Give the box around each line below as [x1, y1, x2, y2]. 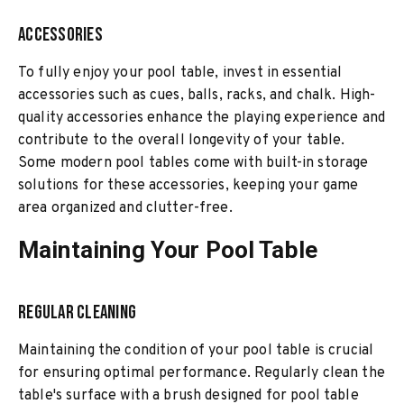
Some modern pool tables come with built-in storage [18, 154, 369, 172]
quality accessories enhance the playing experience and [18, 109, 386, 127]
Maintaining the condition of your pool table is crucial [18, 342, 374, 360]
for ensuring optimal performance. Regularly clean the [18, 364, 385, 382]
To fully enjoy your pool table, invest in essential [18, 64, 343, 82]
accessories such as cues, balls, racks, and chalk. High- [18, 87, 376, 105]
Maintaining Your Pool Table [18, 236, 318, 263]
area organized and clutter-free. [18, 199, 233, 217]
